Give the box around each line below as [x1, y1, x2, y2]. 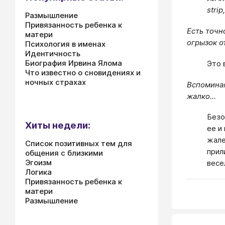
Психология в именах [25, 39, 105, 49]
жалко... [187, 91, 216, 101]
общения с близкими [25, 148, 103, 158]
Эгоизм [25, 158, 52, 167]
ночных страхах [25, 77, 86, 87]
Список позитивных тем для [25, 139, 132, 148]
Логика [25, 167, 52, 177]
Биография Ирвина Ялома [25, 58, 122, 68]
